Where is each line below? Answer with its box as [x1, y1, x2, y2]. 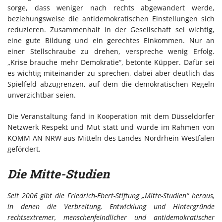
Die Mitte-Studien [7, 166, 110, 182]
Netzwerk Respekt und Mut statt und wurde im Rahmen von [7, 122, 215, 132]
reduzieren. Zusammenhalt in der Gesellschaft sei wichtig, [7, 25, 215, 35]
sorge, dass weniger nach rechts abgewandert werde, [7, 3, 215, 13]
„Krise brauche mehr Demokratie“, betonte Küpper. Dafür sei [7, 57, 215, 67]
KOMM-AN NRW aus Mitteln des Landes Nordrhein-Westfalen [7, 133, 215, 143]
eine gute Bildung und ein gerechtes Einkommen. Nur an [7, 36, 215, 46]
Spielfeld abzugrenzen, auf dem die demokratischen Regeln [7, 79, 215, 89]
